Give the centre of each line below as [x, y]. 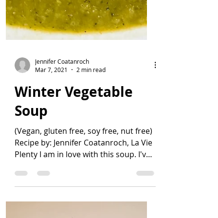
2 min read [91, 145]
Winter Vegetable [74, 168]
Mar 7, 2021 [51, 145]
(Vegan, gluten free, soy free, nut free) [83, 207]
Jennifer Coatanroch [62, 137]
